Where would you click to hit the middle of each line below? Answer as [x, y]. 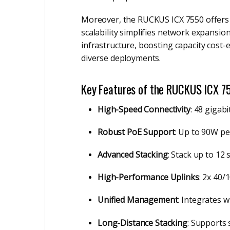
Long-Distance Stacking [142, 223]
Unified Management [138, 200]
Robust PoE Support [136, 132]
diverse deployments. [121, 58]
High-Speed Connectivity [144, 109]
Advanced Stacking [133, 154]
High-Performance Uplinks [148, 177]
